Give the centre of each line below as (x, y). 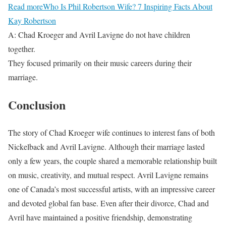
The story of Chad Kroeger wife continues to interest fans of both (111, 133)
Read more (25, 7)
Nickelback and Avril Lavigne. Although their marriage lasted (106, 147)
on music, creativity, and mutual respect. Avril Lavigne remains (108, 175)
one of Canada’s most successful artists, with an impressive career (111, 189)
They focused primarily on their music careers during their (100, 63)
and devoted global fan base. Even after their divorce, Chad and (108, 203)
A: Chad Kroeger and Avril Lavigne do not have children (99, 35)
